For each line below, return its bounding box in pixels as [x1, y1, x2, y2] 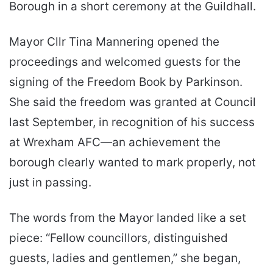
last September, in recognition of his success [9, 115, 255, 129]
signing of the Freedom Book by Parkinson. [9, 74, 243, 89]
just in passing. [9, 175, 91, 190]
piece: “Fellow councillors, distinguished [9, 230, 228, 245]
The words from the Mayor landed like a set [9, 210, 246, 225]
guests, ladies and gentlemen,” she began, [9, 250, 241, 265]
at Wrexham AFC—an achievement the [9, 135, 221, 149]
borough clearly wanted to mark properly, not [9, 155, 256, 169]
